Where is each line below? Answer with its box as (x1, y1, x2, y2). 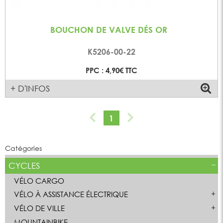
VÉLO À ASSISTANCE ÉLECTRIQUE (13, 189, 128, 200)
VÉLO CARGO (13, 175, 64, 186)
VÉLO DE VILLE (13, 203, 65, 214)
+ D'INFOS (10, 83, 50, 94)
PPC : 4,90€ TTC (86, 66, 137, 75)
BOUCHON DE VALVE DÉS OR (50, 25, 167, 35)
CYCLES (8, 160, 40, 171)
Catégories (5, 143, 42, 153)
